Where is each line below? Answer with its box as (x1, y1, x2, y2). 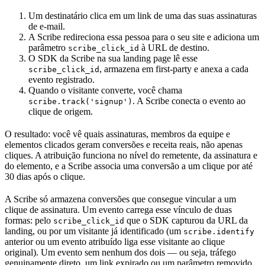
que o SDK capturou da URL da (124, 215, 248, 226)
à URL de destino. (139, 43, 209, 53)
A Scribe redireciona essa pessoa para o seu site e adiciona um (28, 32, 259, 43)
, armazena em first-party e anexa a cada (99, 64, 248, 75)
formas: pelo (5, 215, 53, 226)
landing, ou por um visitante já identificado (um (5, 226, 183, 237)
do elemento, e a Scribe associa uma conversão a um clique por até (5, 161, 253, 172)
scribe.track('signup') (28, 97, 132, 106)
